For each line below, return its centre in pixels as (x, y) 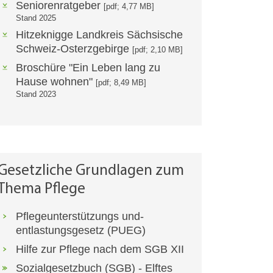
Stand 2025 (36, 18)
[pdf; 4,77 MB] (129, 7)
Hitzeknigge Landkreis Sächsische (99, 35)
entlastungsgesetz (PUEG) (81, 231)
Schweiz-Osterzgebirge (74, 49)
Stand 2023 (36, 94)
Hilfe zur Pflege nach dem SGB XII (100, 250)
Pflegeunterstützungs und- (80, 217)
